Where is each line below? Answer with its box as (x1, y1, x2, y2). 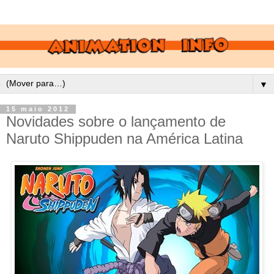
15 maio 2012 (6, 105, 70, 113)
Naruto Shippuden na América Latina (6, 130, 243, 147)
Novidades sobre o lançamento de (6, 113, 226, 130)
